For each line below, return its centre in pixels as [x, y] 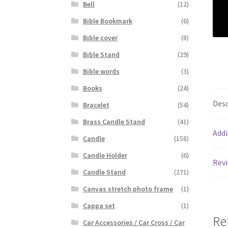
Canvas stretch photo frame [128, 189]
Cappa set [99, 205]
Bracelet [96, 105]
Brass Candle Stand [114, 121]
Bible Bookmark [107, 21]
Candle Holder [105, 155]
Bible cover [100, 37]
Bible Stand [101, 54]
